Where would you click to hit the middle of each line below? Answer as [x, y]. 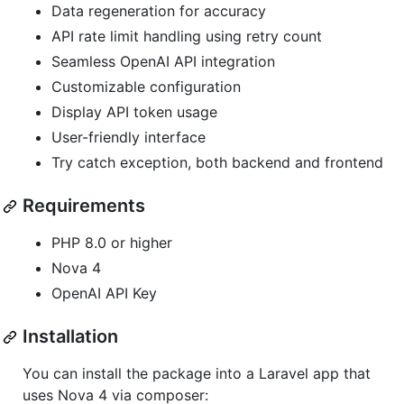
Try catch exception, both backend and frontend [217, 163]
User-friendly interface [129, 138]
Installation [70, 337]
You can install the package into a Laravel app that [197, 374]
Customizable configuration [146, 87]
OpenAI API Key [104, 294]
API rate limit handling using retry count [187, 37]
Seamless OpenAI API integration [163, 62]
